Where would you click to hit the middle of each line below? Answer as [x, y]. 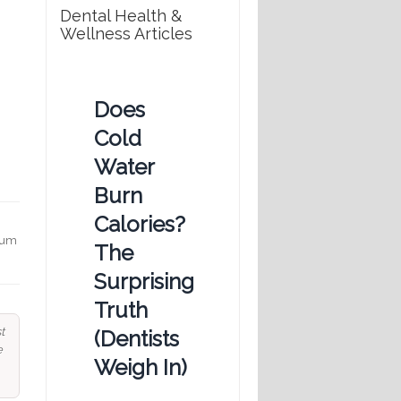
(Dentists [137, 339]
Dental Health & [121, 16]
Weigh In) [141, 368]
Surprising [144, 282]
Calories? [140, 225]
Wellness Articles [126, 34]
